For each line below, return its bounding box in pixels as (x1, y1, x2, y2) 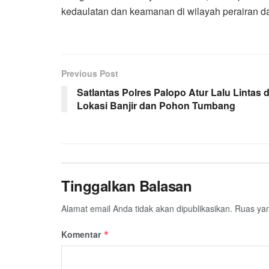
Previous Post (61, 67, 118, 79)
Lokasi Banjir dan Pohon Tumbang (77, 98, 235, 112)
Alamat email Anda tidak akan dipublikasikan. (61, 202, 232, 214)
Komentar (61, 228, 103, 240)
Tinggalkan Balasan (61, 175, 192, 196)
